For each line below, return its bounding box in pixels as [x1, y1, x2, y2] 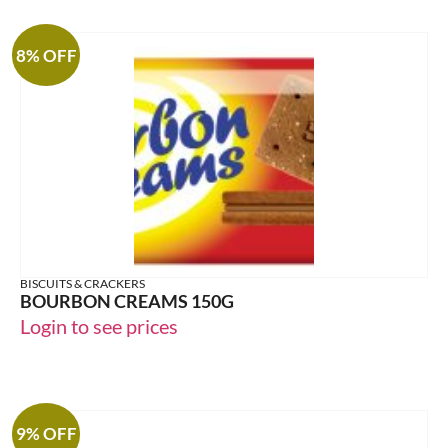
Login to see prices [20, 314, 178, 339]
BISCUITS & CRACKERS [20, 276, 145, 292]
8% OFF [15, 44, 77, 66]
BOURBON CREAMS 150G [20, 290, 234, 313]
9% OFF [15, 423, 77, 445]
